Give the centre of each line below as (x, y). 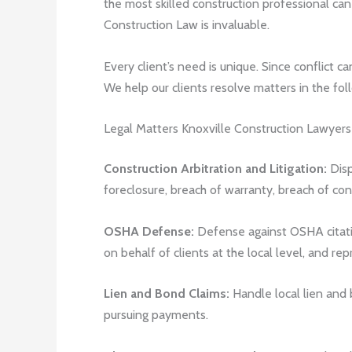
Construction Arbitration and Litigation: (215, 169)
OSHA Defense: (149, 231)
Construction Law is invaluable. (187, 25)
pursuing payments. (156, 315)
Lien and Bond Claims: (167, 294)
